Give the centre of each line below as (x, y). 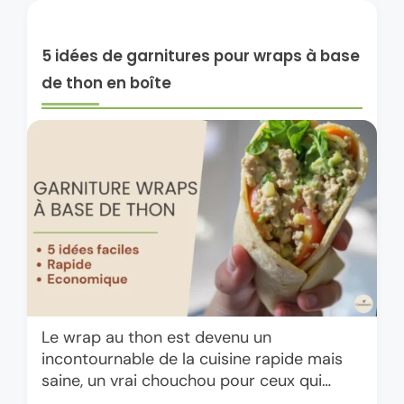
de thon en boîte (106, 83)
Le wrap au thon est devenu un (156, 338)
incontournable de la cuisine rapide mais (192, 359)
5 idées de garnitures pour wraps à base (201, 55)
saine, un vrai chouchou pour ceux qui (182, 381)
